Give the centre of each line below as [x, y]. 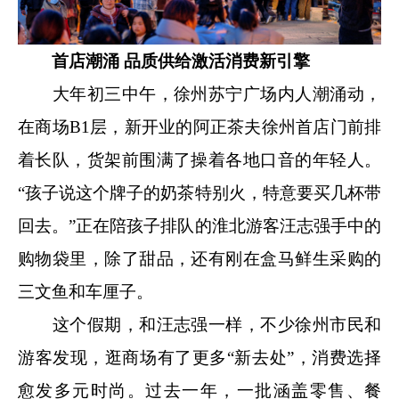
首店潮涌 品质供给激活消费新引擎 [181, 61]
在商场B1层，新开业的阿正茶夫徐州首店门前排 [199, 126]
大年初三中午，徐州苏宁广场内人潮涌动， [199, 94]
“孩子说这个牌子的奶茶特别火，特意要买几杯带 [199, 192]
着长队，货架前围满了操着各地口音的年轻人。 [199, 159]
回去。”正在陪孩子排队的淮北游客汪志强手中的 [199, 225]
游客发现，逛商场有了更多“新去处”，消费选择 [199, 357]
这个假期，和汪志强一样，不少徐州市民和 [199, 324]
